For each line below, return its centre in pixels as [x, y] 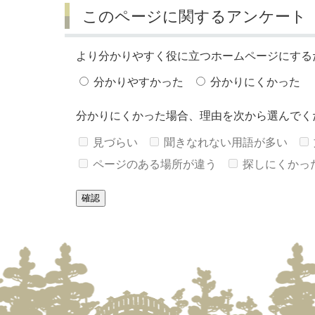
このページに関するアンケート [194, 17]
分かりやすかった [139, 82]
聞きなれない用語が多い [225, 142]
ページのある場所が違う [155, 164]
